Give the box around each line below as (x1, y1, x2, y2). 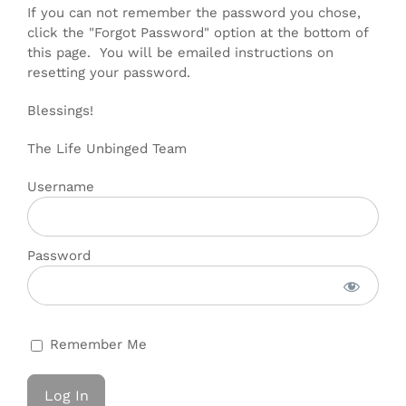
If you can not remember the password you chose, (27, 5, 361, 21)
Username (27, 179, 94, 195)
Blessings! (27, 102, 93, 119)
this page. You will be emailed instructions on (27, 44, 333, 61)
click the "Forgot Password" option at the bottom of (27, 24, 369, 41)
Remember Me (45, 336, 147, 353)
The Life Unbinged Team (27, 140, 187, 157)
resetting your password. (27, 64, 190, 81)
